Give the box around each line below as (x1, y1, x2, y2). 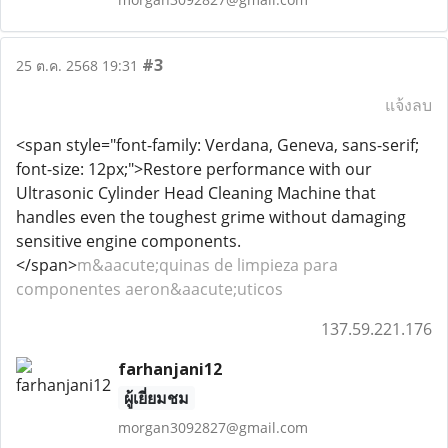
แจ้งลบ (385, 94, 432, 116)
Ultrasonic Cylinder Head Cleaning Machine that (16, 182, 376, 204)
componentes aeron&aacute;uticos (16, 278, 283, 300)
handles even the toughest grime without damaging (16, 206, 406, 228)
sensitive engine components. (16, 230, 241, 252)
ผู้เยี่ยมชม (123, 387, 189, 409)
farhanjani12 (117, 358, 222, 380)
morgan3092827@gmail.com (117, 418, 308, 437)
